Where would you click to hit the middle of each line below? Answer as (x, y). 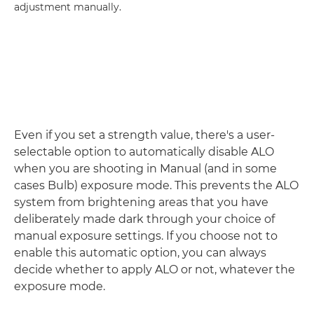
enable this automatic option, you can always (140, 253)
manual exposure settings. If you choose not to (146, 236)
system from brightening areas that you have (141, 202)
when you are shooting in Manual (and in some (145, 169)
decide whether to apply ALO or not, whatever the (155, 269)
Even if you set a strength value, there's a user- (144, 135)
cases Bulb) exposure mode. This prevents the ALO (156, 185)
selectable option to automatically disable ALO (144, 152)
